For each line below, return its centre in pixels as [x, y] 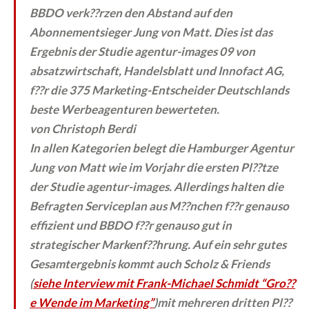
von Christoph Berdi [83, 128]
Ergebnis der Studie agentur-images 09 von [142, 51]
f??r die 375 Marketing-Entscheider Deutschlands [159, 90]
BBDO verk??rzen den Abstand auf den [131, 12]
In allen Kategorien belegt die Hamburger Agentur [162, 148]
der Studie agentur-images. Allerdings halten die [157, 186]
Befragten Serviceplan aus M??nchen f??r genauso [159, 206]
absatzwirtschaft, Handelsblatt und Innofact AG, [157, 70]
